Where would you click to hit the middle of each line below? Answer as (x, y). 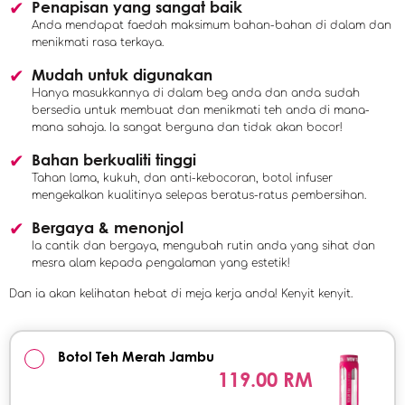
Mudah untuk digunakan (122, 75)
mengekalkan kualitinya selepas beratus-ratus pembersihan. (199, 196)
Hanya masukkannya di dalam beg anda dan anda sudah (196, 94)
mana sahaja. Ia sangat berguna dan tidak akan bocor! (187, 128)
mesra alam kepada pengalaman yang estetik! (161, 264)
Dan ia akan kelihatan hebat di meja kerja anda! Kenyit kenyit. (181, 294)
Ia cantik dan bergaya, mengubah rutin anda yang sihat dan (203, 246)
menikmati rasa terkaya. (98, 43)
